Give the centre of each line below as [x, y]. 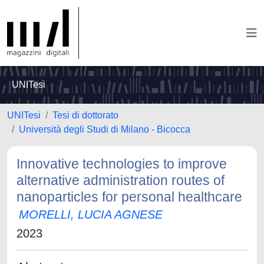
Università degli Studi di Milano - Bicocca [105, 129]
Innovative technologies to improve [122, 164]
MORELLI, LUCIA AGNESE [91, 214]
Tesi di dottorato [85, 115]
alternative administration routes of [121, 180]
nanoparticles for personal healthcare [129, 197]
